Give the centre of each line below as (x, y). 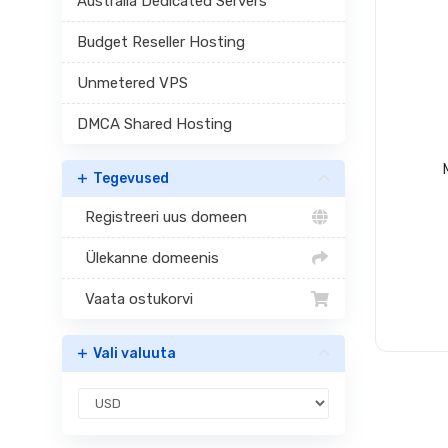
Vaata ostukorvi (135, 299)
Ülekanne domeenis (148, 258)
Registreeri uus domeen (162, 217)
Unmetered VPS (132, 83)
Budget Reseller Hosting (161, 42)
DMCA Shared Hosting (154, 124)
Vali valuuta (131, 353)
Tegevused (128, 178)
